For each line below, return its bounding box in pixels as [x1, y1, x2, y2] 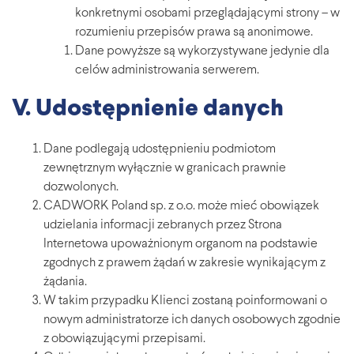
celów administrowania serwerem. [75, 64, 259, 77]
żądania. [43, 276, 87, 289]
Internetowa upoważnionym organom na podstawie [43, 238, 318, 251]
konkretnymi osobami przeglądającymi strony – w [75, 7, 340, 21]
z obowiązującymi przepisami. [43, 333, 205, 346]
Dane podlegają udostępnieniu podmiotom [43, 143, 276, 156]
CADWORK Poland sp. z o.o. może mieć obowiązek [43, 200, 319, 213]
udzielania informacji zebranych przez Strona [43, 219, 282, 232]
